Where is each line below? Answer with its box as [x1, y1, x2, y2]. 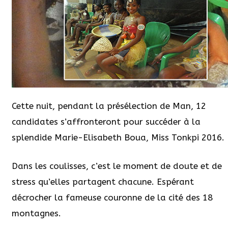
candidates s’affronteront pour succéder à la [12, 116, 201, 127]
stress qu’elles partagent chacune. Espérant [12, 177, 194, 187]
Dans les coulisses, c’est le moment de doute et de [12, 161, 222, 172]
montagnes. [12, 208, 61, 219]
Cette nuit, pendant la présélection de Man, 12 [12, 100, 206, 111]
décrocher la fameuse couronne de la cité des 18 [12, 192, 213, 203]
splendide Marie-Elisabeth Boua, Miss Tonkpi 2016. [12, 132, 224, 142]
